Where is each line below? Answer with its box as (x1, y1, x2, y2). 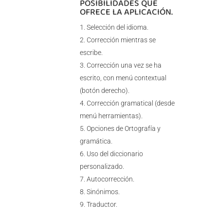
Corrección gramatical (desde (86, 99, 175, 108)
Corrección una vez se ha (86, 61, 162, 70)
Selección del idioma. (86, 23, 148, 32)
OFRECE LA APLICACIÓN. (79, 5, 173, 18)
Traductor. (86, 200, 117, 209)
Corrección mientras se (86, 36, 156, 44)
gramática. (79, 137, 112, 145)
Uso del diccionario (86, 150, 143, 158)
